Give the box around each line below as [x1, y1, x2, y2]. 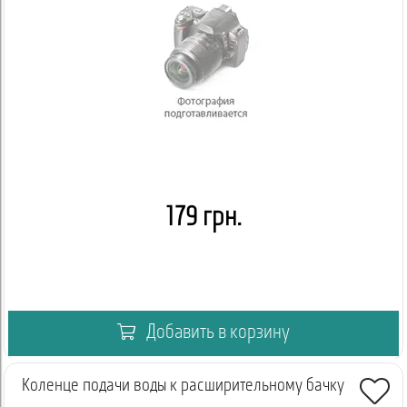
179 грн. [165, 204, 242, 233]
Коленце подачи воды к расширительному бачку [22, 377, 344, 395]
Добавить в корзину [143, 323, 290, 343]
